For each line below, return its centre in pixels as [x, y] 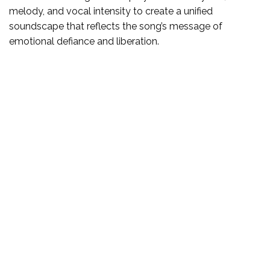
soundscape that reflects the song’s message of [116, 26]
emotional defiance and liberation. [84, 41]
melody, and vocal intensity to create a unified [111, 11]
